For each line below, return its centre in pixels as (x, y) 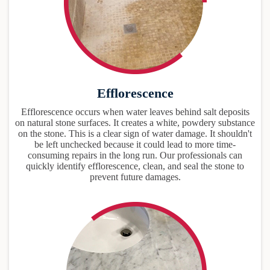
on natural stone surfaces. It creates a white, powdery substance (135, 122)
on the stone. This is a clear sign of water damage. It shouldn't (135, 133)
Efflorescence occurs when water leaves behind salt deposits (135, 111)
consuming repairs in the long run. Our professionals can (135, 155)
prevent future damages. (135, 177)
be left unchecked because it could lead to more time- (135, 144)
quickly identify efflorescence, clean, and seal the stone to (135, 166)
